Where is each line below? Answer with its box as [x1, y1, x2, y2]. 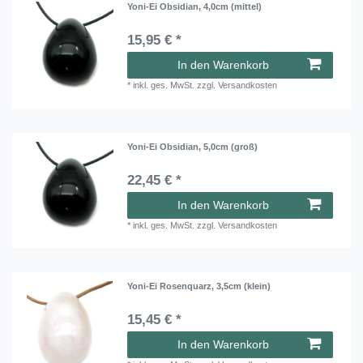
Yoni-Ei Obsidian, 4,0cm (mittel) [127, 2, 263, 12]
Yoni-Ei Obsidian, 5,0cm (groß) [127, 141, 258, 152]
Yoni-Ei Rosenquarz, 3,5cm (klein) [127, 281, 271, 292]
